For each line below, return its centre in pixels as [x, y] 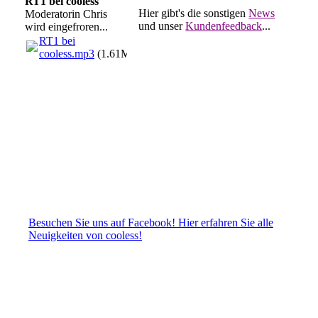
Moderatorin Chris [66, 14]
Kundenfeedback [224, 26]
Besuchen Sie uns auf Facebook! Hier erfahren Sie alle [151, 222]
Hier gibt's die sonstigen [194, 13]
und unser [162, 26]
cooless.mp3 [67, 54]
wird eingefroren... [66, 27]
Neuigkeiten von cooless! [85, 235]
